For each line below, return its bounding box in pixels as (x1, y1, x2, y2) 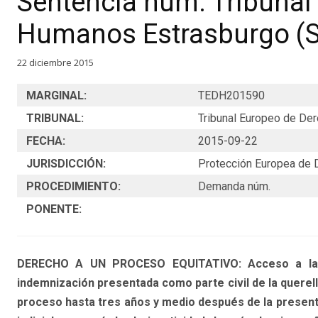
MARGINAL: (23, 89, 89, 103)
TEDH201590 (198, 89, 265, 103)
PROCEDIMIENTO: (23, 180, 124, 194)
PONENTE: (23, 202, 84, 216)
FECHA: (23, 134, 68, 148)
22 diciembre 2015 (17, 55, 94, 69)
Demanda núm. (198, 180, 270, 194)
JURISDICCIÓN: (23, 157, 109, 171)
